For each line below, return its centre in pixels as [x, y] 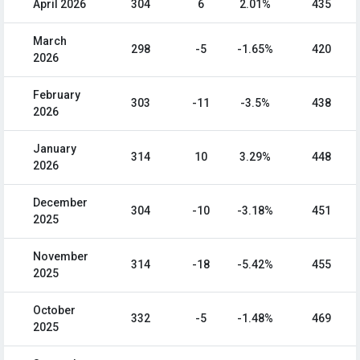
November [61, 257]
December [60, 203]
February [57, 95]
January [55, 149]
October [54, 311]
